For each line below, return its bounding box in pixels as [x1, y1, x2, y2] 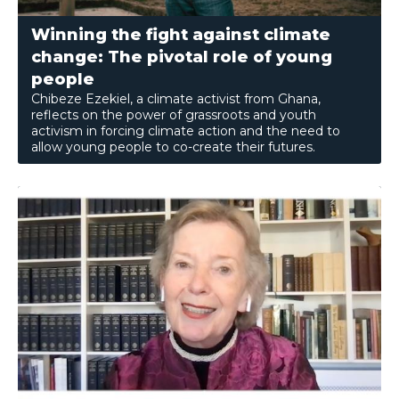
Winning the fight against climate [31, 25, 330, 45]
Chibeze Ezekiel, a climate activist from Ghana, [31, 91, 321, 108]
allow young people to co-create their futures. [31, 139, 315, 156]
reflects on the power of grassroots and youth [31, 107, 316, 124]
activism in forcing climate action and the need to [31, 123, 340, 140]
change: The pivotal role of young [31, 47, 332, 68]
